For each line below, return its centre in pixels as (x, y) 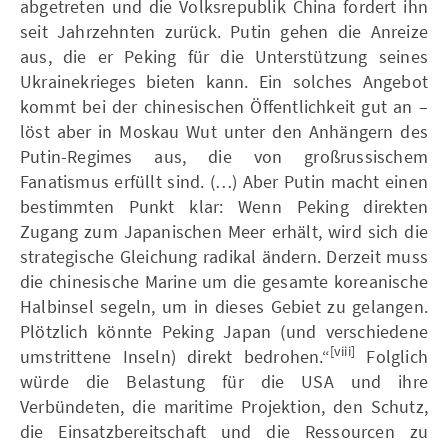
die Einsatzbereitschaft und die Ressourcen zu (224, 431)
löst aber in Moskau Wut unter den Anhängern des (224, 131)
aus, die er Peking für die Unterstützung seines (224, 56)
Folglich (391, 356)
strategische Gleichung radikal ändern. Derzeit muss (224, 256)
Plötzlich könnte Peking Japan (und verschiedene (224, 331)
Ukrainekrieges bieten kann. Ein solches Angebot (224, 81)
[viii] (342, 352)
